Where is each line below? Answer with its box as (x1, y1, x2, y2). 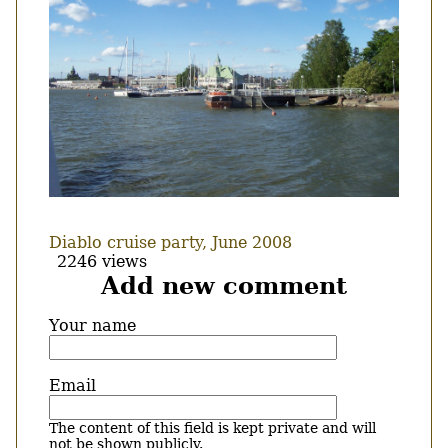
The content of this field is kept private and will (49, 419, 376, 436)
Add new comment (101, 270, 347, 300)
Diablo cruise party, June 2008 (49, 232, 292, 252)
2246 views (57, 251, 147, 271)
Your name (49, 315, 136, 335)
